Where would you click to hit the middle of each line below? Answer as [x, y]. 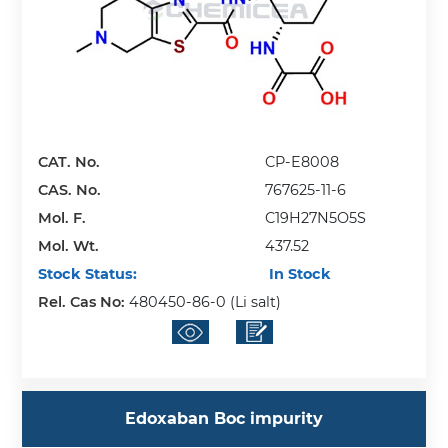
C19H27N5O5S [316, 218]
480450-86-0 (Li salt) [205, 302]
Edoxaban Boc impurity [224, 419]
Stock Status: [88, 274]
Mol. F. [62, 218]
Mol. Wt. [69, 246]
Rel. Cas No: [84, 302]
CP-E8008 [302, 162]
